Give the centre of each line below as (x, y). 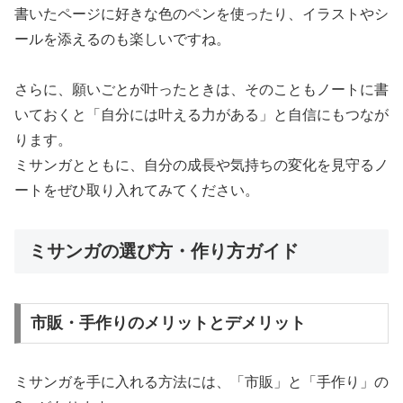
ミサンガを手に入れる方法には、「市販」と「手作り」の (201, 382)
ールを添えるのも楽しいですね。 (122, 39)
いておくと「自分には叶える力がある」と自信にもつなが (201, 115)
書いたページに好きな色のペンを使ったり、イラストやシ (201, 13)
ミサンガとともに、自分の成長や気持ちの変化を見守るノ (201, 166)
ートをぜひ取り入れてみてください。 (137, 191)
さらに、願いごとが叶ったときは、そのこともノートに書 (201, 90)
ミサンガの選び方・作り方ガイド (164, 251)
